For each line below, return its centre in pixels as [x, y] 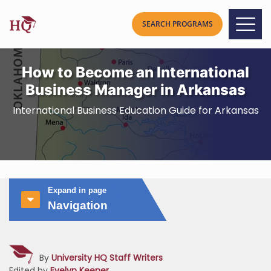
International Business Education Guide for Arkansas [135, 110]
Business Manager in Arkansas [135, 90]
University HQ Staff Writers [107, 258]
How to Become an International [135, 72]
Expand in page [77, 190]
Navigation [78, 205]
